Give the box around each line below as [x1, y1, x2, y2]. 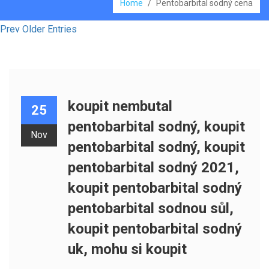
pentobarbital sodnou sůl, [67, 200, 234, 217]
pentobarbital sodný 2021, [67, 159, 239, 176]
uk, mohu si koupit [67, 241, 187, 258]
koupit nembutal [67, 98, 172, 115]
